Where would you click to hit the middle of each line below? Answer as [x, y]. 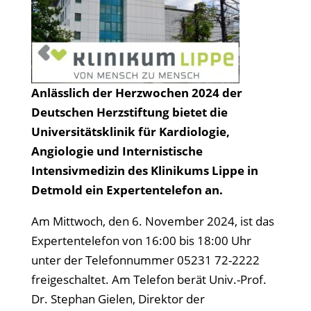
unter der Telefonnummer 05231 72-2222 [145, 260]
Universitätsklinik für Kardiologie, [130, 132]
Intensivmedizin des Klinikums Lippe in [144, 170]
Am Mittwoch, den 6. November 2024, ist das [152, 221]
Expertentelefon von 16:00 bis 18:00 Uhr [141, 241]
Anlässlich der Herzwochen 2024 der [136, 93]
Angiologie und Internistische [117, 151]
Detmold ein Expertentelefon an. [127, 190]
